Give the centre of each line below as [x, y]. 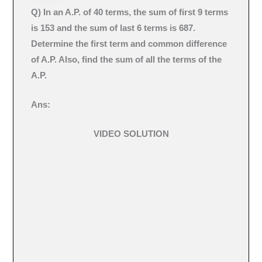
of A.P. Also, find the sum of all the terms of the [127, 59]
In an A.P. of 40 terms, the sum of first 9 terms [136, 12]
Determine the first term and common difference [129, 44]
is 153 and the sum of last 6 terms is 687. [113, 28]
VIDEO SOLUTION [131, 134]
